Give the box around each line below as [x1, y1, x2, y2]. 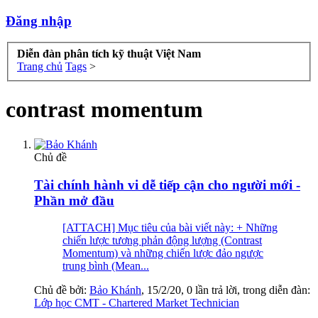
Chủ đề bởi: [34, 284, 89, 297]
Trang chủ [17, 60, 62, 73]
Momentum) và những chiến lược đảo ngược [62, 247, 263, 260]
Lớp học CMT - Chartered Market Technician [34, 297, 239, 309]
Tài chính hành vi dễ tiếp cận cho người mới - [34, 177, 300, 192]
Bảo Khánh [89, 284, 141, 297]
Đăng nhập [6, 13, 72, 28]
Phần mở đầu [34, 192, 114, 208]
